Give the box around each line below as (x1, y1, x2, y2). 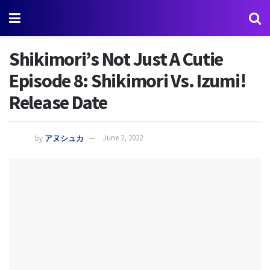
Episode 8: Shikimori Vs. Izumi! (9, 69, 246, 93)
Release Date (9, 90, 107, 115)
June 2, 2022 (103, 133, 143, 143)
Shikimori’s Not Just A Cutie (9, 47, 224, 71)
